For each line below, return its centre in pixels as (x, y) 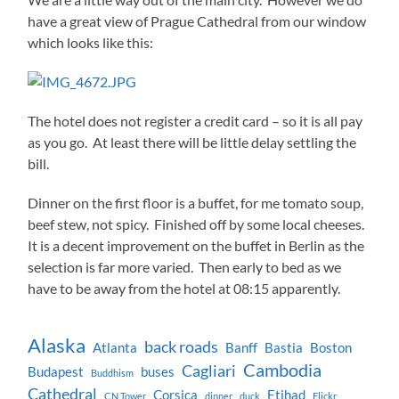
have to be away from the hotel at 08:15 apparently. (184, 289)
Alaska (57, 346)
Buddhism (113, 373)
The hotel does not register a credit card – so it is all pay (195, 121)
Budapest (56, 372)
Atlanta (115, 348)
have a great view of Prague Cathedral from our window (197, 21)
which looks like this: (91, 43)
